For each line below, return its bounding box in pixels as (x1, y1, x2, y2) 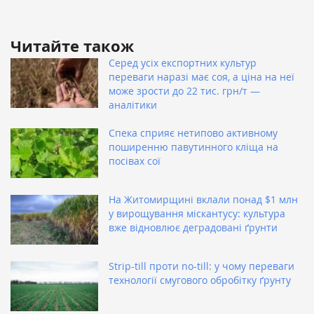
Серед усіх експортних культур (109, 55, 257, 69)
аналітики (109, 97, 157, 111)
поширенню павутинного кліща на (109, 139, 278, 153)
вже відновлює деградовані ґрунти (109, 220, 278, 234)
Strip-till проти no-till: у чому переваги (109, 259, 294, 273)
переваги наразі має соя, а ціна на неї (109, 69, 294, 83)
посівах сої (109, 153, 161, 168)
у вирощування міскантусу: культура (109, 206, 285, 220)
